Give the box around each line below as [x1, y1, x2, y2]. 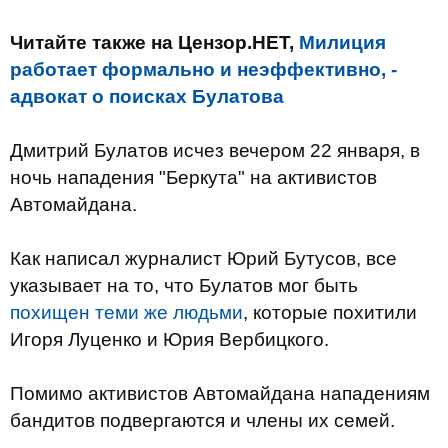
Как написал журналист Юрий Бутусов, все [10, 248, 397, 269]
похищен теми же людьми [10, 302, 243, 323]
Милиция [299, 32, 386, 53]
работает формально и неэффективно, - [10, 59, 397, 80]
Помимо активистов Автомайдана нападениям [10, 383, 430, 404]
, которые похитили [243, 302, 417, 323]
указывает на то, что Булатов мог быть [10, 275, 358, 296]
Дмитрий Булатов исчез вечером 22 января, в [10, 140, 420, 161]
